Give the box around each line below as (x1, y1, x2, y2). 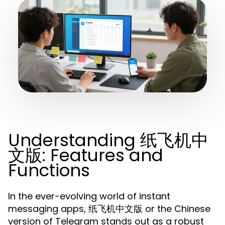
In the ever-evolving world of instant (8, 190, 170, 202)
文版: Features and (8, 143, 163, 167)
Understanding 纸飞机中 (8, 128, 208, 152)
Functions (8, 158, 90, 182)
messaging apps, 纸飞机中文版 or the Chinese (8, 202, 210, 215)
